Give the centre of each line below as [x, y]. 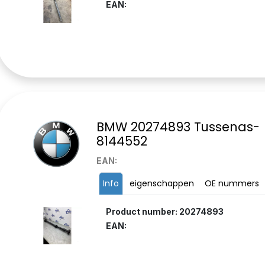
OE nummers [232, 184]
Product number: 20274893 [164, 212]
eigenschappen [161, 184]
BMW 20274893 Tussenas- [178, 127]
